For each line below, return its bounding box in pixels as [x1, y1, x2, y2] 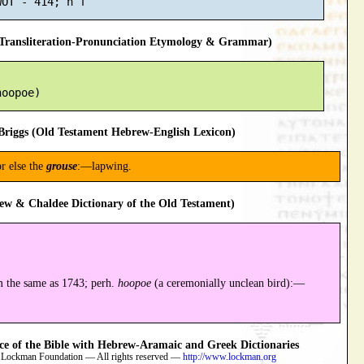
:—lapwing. [77, 160, 132, 173]
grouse [46, 160, 77, 173]
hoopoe [118, 276, 152, 289]
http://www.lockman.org [182, 351, 276, 362]
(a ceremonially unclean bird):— [151, 276, 305, 289]
